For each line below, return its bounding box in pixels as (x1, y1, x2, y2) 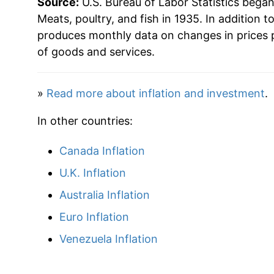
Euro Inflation (59, 210, 129, 223)
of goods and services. (37, 45, 155, 58)
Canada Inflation (59, 144, 145, 157)
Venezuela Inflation (59, 232, 158, 245)
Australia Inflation (59, 188, 150, 201)
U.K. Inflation (59, 166, 126, 179)
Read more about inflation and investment (46, 86, 265, 100)
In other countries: (37, 114, 133, 127)
